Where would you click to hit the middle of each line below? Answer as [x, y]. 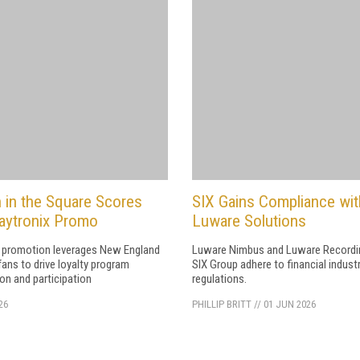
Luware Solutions [249, 221]
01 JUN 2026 [290, 304]
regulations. [219, 278]
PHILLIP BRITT [222, 304]
